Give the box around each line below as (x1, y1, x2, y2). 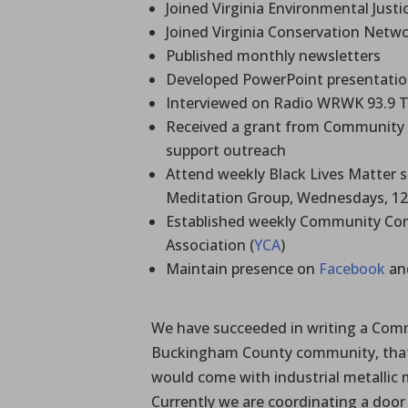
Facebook (319, 258, 386, 279)
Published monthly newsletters (166, 45, 382, 66)
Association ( (166, 234, 255, 255)
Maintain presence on (166, 258, 320, 279)
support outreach (166, 139, 287, 160)
